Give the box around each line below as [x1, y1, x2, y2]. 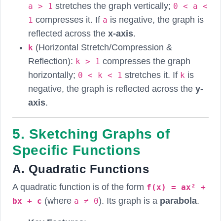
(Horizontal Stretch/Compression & [33, 42, 172, 52]
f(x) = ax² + [147, 182, 206, 192]
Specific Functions [12, 142, 141, 158]
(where [42, 195, 74, 206]
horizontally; [28, 70, 78, 80]
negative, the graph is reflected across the [28, 83, 195, 94]
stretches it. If [122, 70, 180, 80]
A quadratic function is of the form [12, 182, 147, 192]
